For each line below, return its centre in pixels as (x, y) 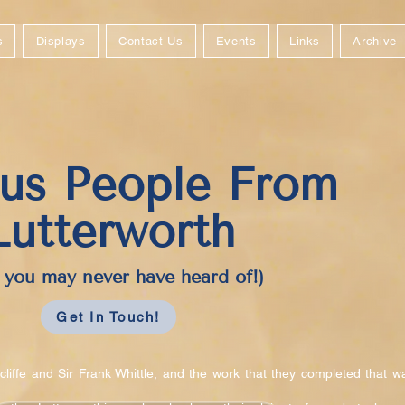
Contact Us (151, 41)
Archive (375, 41)
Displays (61, 41)
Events (236, 41)
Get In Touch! (108, 317)
